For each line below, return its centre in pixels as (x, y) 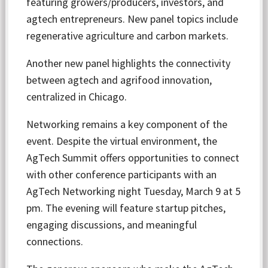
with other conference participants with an (122, 174)
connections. (55, 241)
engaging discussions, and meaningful (112, 225)
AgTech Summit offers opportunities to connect (133, 158)
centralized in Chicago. (77, 97)
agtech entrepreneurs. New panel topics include (133, 19)
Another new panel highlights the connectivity (129, 63)
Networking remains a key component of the (127, 124)
